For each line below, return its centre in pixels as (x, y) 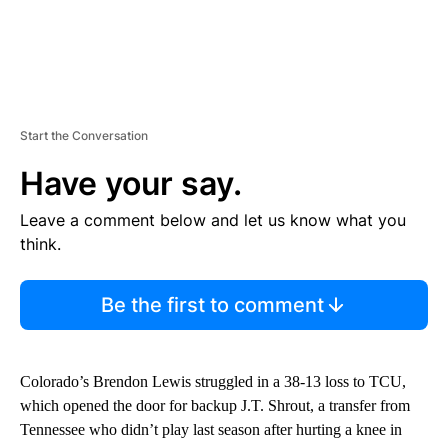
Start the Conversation (84, 136)
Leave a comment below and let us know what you (213, 220)
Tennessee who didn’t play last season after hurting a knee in (211, 430)
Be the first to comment (212, 305)
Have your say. (131, 184)
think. (40, 244)
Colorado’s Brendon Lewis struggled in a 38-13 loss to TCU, (213, 382)
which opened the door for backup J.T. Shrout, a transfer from (215, 406)
